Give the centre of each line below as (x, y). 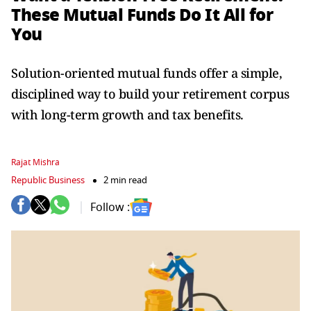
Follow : (110, 207)
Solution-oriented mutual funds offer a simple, (146, 73)
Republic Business (48, 180)
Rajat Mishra (35, 162)
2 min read (125, 180)
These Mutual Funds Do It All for (142, 15)
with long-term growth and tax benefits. (127, 115)
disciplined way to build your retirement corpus (150, 94)
